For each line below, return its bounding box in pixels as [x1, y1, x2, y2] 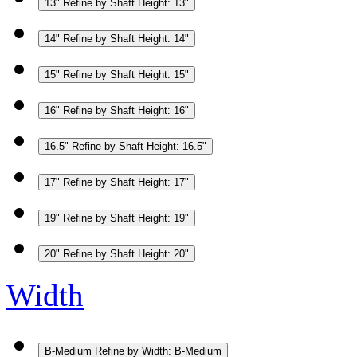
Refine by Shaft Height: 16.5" [72, 139, 206, 152]
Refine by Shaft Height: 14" [63, 32, 189, 45]
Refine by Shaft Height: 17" [63, 175, 189, 188]
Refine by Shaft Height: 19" [63, 211, 189, 224]
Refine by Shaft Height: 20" [63, 247, 189, 260]
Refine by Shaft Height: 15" [63, 68, 189, 80]
